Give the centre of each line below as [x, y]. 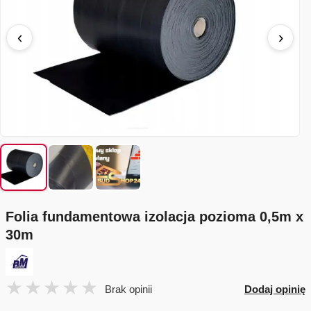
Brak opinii [128, 289]
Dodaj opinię [275, 289]
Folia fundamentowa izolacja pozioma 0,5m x [154, 217]
